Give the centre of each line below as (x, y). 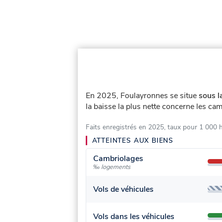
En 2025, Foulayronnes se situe (142, 95)
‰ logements (112, 167)
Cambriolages (118, 159)
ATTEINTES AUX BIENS (133, 140)
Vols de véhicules (124, 190)
